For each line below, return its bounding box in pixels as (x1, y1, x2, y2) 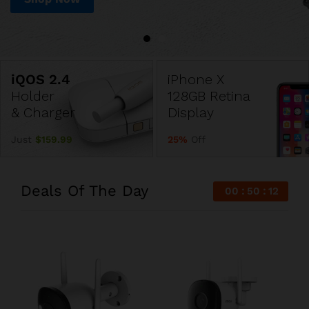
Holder (11, 87, 54, 104)
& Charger (11, 103, 75, 121)
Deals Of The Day (21, 182, 148, 200)
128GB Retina (167, 87, 250, 104)
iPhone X (167, 70, 224, 88)
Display (167, 103, 214, 121)
